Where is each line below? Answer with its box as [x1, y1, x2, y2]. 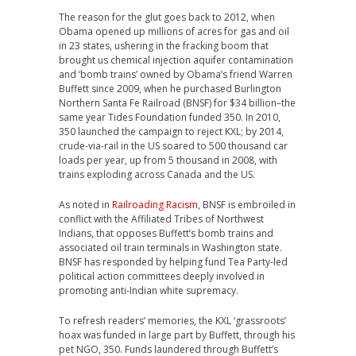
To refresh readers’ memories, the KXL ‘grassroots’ [59, 314, 286, 328]
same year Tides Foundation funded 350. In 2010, [59, 110, 281, 125]
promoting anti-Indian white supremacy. [59, 284, 238, 298]
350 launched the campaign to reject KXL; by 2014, [59, 125, 284, 139]
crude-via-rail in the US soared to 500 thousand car [59, 139, 288, 153]
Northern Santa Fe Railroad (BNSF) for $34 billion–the [59, 96, 296, 110]
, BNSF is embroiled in [198, 198, 296, 212]
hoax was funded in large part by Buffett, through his [59, 328, 295, 342]
